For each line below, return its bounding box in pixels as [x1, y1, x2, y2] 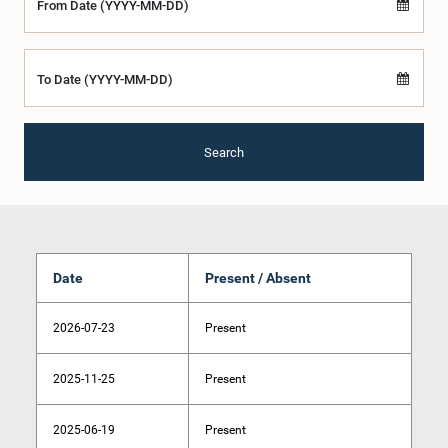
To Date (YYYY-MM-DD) [37, 72, 173, 87]
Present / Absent [205, 270, 311, 286]
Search [204, 144, 244, 160]
